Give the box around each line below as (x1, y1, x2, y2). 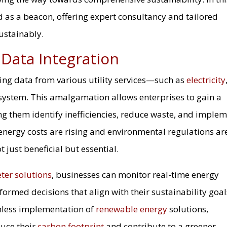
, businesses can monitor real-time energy (52, 168, 219, 180)
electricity (186, 73, 226, 86)
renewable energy (96, 203, 168, 215)
